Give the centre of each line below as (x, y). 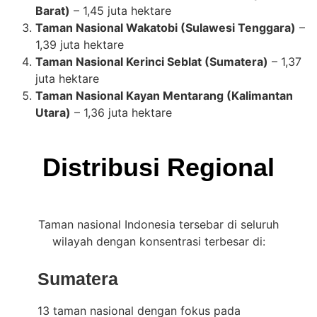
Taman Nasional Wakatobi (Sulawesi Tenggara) (166, 28)
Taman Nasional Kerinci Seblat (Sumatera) (152, 62)
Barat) (53, 11)
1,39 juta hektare (80, 45)
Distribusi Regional (158, 168)
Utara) (53, 113)
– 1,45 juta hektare (121, 11)
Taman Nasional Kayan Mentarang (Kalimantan (164, 96)
